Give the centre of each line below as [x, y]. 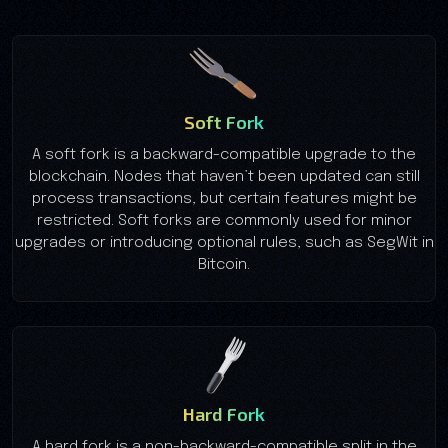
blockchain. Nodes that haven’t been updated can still [224, 176]
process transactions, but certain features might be [224, 198]
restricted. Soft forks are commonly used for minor [224, 220]
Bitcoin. [224, 264]
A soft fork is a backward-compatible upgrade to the [224, 154]
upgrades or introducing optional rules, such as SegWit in [224, 242]
